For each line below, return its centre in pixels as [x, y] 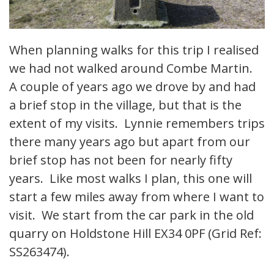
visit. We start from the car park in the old [131, 215]
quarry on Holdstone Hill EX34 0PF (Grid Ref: [135, 234]
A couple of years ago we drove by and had [132, 87]
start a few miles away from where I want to [137, 197]
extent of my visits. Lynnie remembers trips [137, 124]
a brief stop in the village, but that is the [125, 105]
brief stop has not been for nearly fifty [121, 160]
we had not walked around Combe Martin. [132, 68]
